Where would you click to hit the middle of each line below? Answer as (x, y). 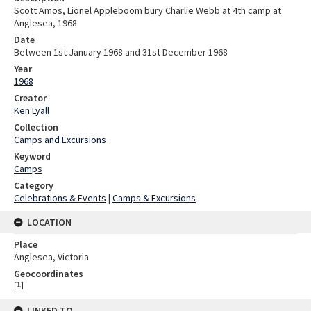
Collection (36, 127)
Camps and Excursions (60, 139)
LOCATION (49, 222)
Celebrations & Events (60, 197)
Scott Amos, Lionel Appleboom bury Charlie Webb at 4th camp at (148, 10)
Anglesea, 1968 (45, 23)
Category (34, 185)
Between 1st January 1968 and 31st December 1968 (121, 52)
